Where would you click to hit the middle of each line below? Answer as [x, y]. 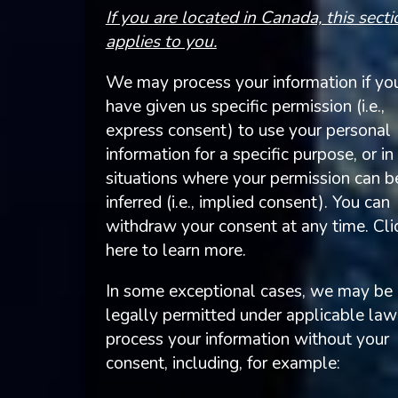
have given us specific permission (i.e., [245, 106]
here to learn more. [175, 250]
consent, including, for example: [223, 363]
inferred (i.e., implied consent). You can [247, 202]
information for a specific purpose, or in [249, 154]
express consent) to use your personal [248, 130]
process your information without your [247, 339]
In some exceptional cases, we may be [249, 291]
